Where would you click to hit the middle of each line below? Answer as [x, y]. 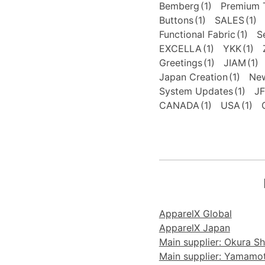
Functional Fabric [197, 34]
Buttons [176, 20]
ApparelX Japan [194, 227]
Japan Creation [193, 77]
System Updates [196, 91]
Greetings [180, 62]
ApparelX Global [195, 213]
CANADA [179, 105]
